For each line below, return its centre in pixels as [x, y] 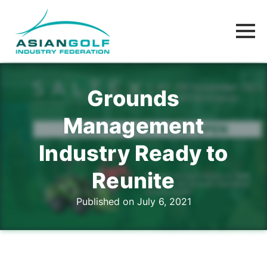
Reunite [133, 181]
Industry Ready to [133, 153]
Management [133, 126]
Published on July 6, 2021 [133, 201]
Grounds [133, 98]
